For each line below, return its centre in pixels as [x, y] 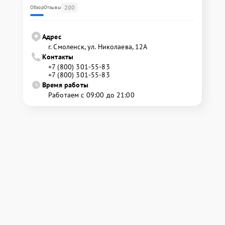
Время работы [65, 85]
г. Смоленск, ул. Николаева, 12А [98, 47]
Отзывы [52, 8]
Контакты [58, 57]
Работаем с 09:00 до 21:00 [91, 95]
